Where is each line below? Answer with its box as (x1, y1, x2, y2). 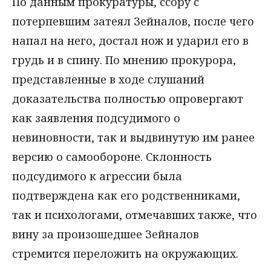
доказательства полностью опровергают (12, 91, 243, 106)
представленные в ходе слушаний (12, 71, 204, 87)
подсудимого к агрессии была (12, 168, 182, 183)
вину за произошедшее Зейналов (12, 226, 199, 241)
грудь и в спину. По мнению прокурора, (12, 52, 236, 67)
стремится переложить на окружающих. (12, 246, 238, 261)
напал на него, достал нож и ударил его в (12, 33, 249, 48)
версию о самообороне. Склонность (12, 149, 212, 164)
